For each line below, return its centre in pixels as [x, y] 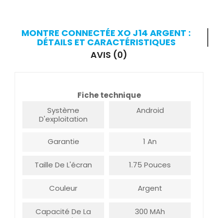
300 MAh [150, 211]
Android [150, 110]
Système [63, 110]
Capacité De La [63, 211]
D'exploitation [63, 119]
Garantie [63, 141]
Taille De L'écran [63, 164]
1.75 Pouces [150, 164]
